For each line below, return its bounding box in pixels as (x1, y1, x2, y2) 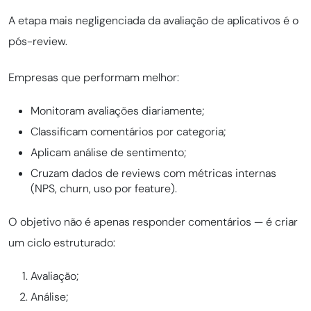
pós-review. (8, 34, 67, 49)
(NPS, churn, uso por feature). (31, 181, 177, 196)
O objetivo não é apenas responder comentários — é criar (8, 215, 298, 230)
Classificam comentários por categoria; (31, 124, 226, 140)
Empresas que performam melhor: (8, 70, 179, 85)
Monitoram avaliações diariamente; (31, 103, 204, 119)
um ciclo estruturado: (8, 235, 115, 251)
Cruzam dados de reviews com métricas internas (31, 166, 276, 181)
